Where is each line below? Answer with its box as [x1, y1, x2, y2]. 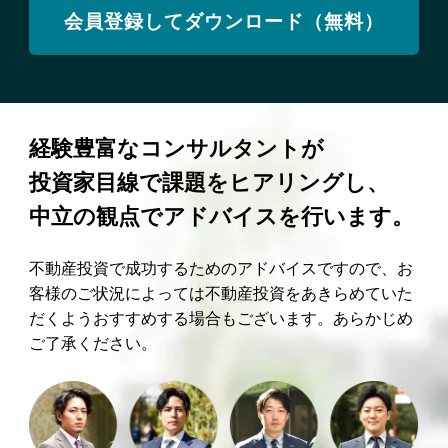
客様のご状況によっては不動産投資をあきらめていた [28, 279, 413, 304]
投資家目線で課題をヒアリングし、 [28, 166, 389, 198]
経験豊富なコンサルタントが [28, 132, 324, 164]
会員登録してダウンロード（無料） [64, 6, 384, 34]
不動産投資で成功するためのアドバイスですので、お [28, 254, 413, 279]
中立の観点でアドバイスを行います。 [28, 200, 414, 232]
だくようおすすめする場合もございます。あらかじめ [28, 304, 413, 329]
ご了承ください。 [28, 329, 157, 354]
